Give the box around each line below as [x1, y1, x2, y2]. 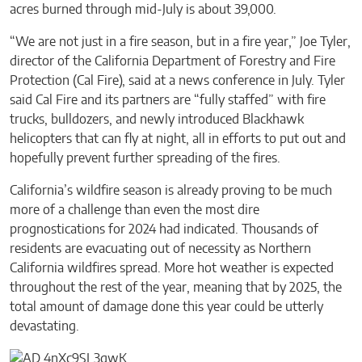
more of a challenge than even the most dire [10, 203, 259, 217]
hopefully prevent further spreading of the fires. [10, 151, 284, 165]
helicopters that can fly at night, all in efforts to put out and [10, 132, 346, 145]
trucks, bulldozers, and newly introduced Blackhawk [10, 112, 304, 126]
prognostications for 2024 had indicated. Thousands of [10, 222, 318, 236]
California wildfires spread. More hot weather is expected [10, 261, 334, 275]
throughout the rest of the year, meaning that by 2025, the [10, 280, 342, 294]
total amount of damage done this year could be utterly [10, 300, 323, 314]
